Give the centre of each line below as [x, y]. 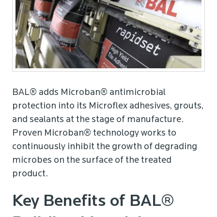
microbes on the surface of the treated [92, 161]
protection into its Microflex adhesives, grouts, [108, 107]
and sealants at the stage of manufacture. [98, 120]
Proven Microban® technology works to [94, 134]
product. [30, 174]
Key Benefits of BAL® [93, 202]
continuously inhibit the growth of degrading [105, 147]
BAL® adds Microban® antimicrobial [89, 93]
